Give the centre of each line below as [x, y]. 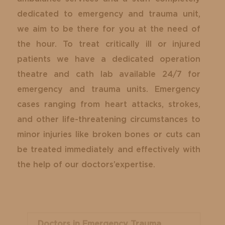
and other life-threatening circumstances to [109, 119]
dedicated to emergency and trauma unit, [109, 14]
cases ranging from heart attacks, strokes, [109, 104]
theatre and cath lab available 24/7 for [109, 74]
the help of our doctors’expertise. [86, 164]
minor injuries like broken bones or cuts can [109, 134]
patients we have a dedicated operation [109, 59]
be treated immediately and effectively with [109, 149]
